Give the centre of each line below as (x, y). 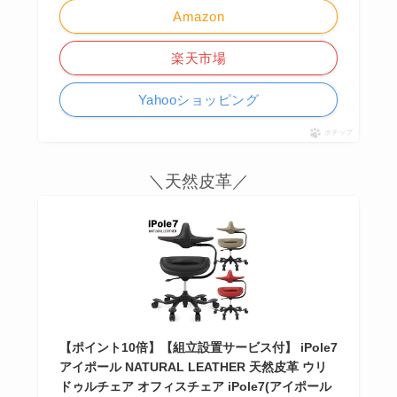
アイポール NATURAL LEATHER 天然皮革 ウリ (193, 366)
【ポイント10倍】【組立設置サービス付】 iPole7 (198, 347)
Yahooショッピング (198, 99)
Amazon (198, 16)
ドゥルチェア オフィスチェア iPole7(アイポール (195, 386)
